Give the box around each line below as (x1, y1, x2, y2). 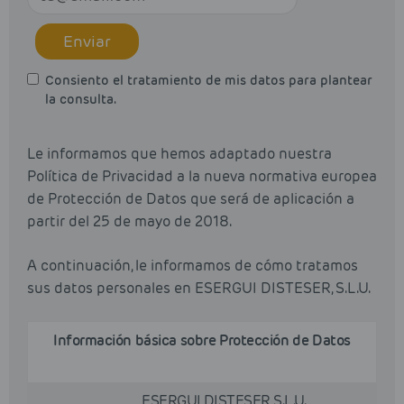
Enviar (62, 31, 111, 51)
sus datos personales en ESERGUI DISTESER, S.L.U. (27, 279, 371, 298)
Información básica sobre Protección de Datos (53, 331, 351, 351)
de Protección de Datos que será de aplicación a (27, 189, 354, 209)
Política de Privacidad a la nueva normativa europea (27, 167, 377, 187)
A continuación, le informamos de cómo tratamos (27, 256, 358, 276)
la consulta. (45, 91, 116, 108)
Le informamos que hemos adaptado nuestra (27, 144, 332, 164)
